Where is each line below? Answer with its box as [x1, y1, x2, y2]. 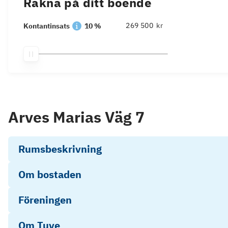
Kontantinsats [23, 21, 70, 31]
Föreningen [18, 193, 72, 207]
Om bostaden [18, 167, 81, 181]
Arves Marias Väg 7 [8, 107, 145, 127]
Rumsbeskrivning [18, 142, 102, 156]
